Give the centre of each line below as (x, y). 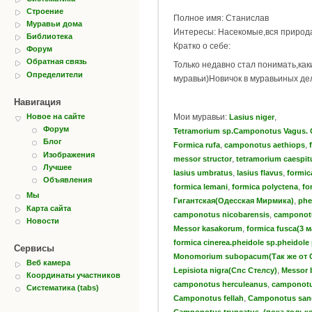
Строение (45, 11)
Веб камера (48, 263)
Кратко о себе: (202, 46)
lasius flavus (260, 172)
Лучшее (57, 167)
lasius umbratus (203, 172)
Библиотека (49, 37)
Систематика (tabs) (63, 288)
